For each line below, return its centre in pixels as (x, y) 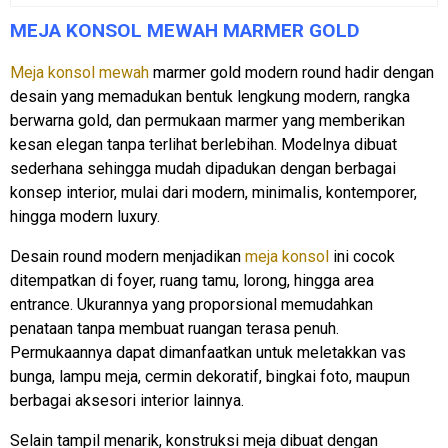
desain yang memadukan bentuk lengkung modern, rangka (210, 96)
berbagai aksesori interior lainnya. (127, 400)
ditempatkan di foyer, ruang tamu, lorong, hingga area (192, 280)
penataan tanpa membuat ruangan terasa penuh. (174, 328)
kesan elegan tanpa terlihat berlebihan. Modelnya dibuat (203, 144)
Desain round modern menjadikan (127, 256)
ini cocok (362, 256)
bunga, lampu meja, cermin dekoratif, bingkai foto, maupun (210, 376)
